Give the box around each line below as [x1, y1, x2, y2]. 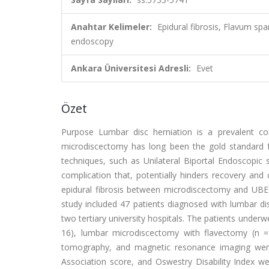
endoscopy [71, 35, 113, 47]
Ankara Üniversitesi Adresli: [71, 62, 191, 74]
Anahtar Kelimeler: [71, 21, 152, 32]
